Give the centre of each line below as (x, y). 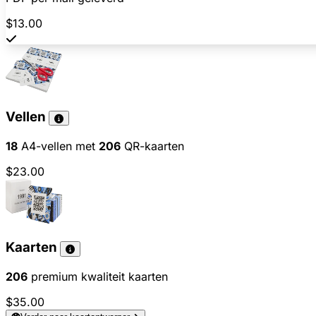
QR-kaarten (152, 146)
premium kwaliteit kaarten (98, 277)
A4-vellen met (58, 146)
